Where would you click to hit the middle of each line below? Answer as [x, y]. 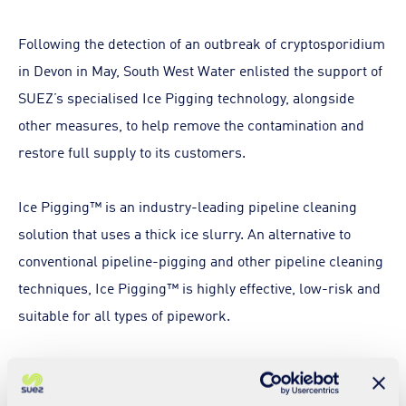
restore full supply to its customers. [132, 151]
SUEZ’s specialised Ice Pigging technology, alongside [186, 97]
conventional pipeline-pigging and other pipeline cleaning [201, 260]
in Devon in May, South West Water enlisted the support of [200, 70]
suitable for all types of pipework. [124, 314]
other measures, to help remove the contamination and [191, 124]
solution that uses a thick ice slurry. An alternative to [184, 233]
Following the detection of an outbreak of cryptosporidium [202, 43]
